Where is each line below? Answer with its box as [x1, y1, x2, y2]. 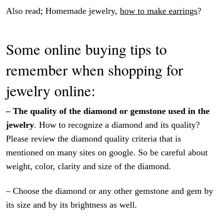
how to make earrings [120, 6, 198, 16]
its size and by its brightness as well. [6, 199, 138, 210]
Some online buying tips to [6, 39, 167, 60]
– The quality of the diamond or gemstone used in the [6, 106, 210, 116]
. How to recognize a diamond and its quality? [34, 120, 200, 130]
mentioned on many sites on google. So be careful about [6, 147, 208, 158]
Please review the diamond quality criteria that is [6, 134, 182, 144]
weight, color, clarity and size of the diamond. [6, 161, 172, 172]
